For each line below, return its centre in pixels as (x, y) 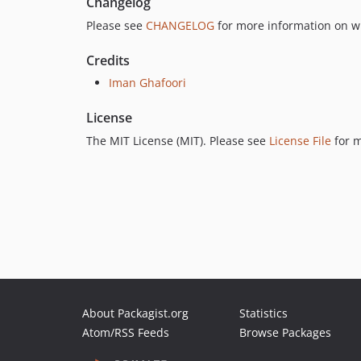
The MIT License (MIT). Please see (178, 141)
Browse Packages (285, 332)
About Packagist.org (135, 313)
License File (300, 141)
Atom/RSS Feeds (126, 332)
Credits (108, 61)
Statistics (263, 313)
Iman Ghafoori (147, 83)
